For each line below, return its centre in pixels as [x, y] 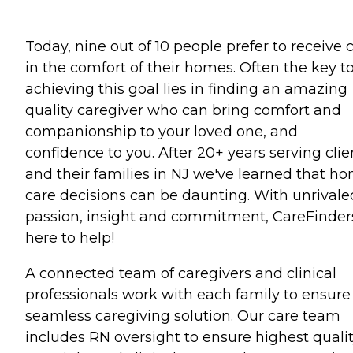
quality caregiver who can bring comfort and [183, 110]
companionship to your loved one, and [162, 132]
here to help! [70, 238]
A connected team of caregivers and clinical [181, 273]
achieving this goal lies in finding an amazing [186, 89]
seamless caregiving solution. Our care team [183, 316]
